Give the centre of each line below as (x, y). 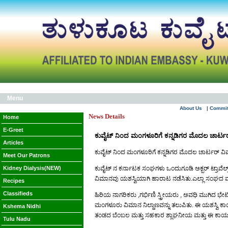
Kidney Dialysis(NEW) (32, 168)
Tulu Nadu (17, 219)
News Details (107, 116)
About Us (191, 108)
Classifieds (18, 193)
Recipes (14, 181)
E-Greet (13, 130)
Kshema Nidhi (22, 206)
